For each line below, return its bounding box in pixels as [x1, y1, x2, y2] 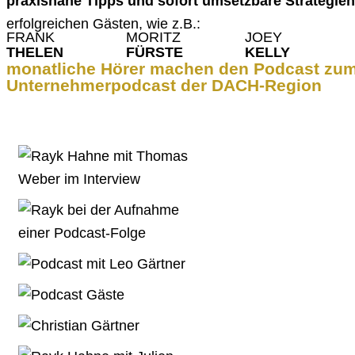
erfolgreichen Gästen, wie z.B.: [6, 15, 200, 32]
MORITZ [125, 29, 181, 45]
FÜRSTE [125, 44, 183, 60]
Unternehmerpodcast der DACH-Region [6, 75, 322, 94]
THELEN [6, 44, 63, 60]
